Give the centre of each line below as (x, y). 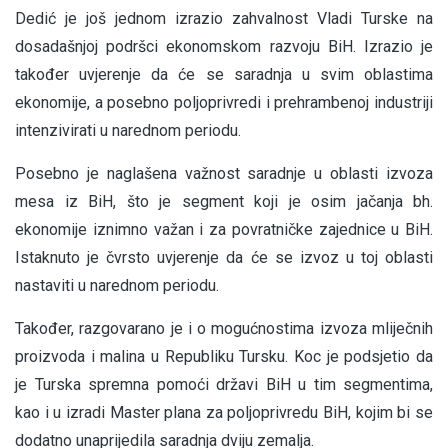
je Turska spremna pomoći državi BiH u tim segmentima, (224, 385)
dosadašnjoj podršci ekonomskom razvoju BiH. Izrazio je (224, 47)
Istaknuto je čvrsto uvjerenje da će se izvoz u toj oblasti (224, 258)
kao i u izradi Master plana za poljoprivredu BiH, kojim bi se (224, 413)
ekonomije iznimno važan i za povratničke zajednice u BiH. (224, 230)
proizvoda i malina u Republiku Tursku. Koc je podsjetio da (224, 357)
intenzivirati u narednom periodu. (128, 131)
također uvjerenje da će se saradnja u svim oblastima (224, 75)
